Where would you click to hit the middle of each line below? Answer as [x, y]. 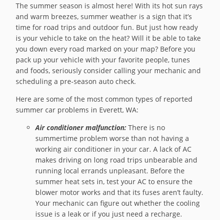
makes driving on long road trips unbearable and [117, 160]
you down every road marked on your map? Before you [106, 49]
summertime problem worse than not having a [112, 138]
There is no [146, 127]
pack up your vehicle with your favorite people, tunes [103, 59]
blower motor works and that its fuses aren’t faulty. [120, 192]
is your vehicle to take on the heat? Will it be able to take [109, 38]
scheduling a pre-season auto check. [76, 81]
